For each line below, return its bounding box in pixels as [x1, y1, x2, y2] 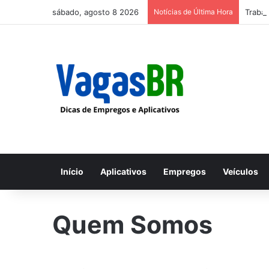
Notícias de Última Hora [154, 7, 233, 16]
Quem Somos [52, 210, 213, 240]
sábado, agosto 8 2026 [52, 7, 139, 17]
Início [61, 166, 83, 177]
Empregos [163, 166, 206, 177]
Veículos [223, 166, 258, 177]
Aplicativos [100, 166, 147, 177]
